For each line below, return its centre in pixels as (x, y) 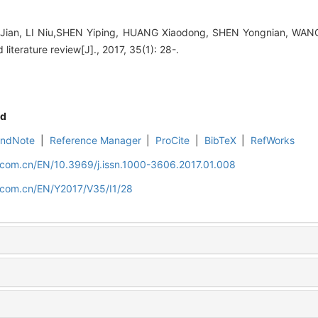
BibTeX (220, 141)
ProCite (173, 141)
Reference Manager (95, 141)
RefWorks (273, 141)
